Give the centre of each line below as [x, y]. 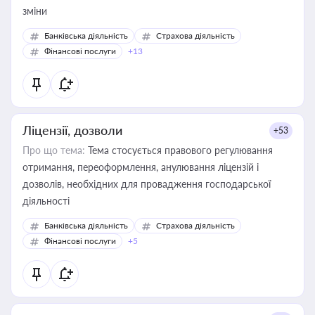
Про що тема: [54, 150]
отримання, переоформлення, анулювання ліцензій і [141, 167]
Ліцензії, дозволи [72, 130]
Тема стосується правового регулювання [179, 150]
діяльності [46, 201]
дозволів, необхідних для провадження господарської [147, 184]
